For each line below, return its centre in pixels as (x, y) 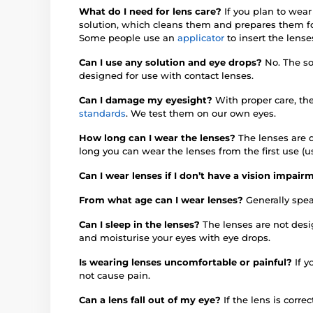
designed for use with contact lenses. (166, 75)
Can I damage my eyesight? (147, 100)
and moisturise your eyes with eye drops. (175, 237)
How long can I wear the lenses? (159, 137)
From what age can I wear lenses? (162, 199)
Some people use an (128, 37)
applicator (202, 37)
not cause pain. (115, 275)
